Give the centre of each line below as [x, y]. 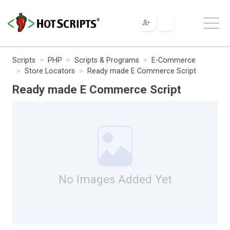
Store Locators [50, 71]
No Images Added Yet [115, 179]
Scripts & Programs [107, 60]
